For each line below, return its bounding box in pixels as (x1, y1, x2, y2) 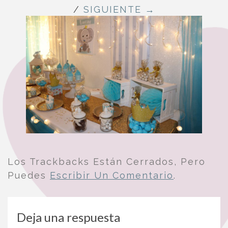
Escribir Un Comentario (50, 170, 174, 181)
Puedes (8, 170, 50, 181)
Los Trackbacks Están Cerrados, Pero (8, 156, 206, 167)
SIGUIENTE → (83, 4, 155, 15)
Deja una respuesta (17, 209, 120, 224)
